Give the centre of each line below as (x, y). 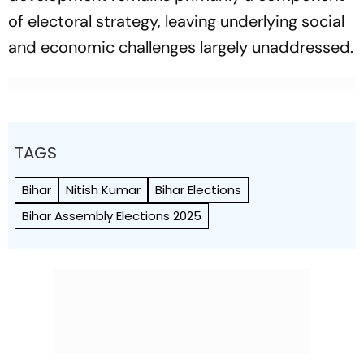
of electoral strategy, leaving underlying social (176, 21)
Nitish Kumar (103, 190)
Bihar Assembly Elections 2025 (112, 216)
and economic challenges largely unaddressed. (181, 47)
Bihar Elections (198, 190)
